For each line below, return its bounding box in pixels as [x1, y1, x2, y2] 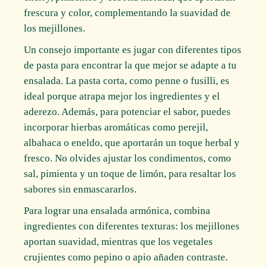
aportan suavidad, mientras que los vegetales [24, 235, 213, 247]
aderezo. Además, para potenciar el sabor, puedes [24, 105, 231, 117]
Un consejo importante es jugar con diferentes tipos [24, 44, 242, 55]
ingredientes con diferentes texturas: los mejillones [24, 220, 240, 232]
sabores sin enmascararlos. [24, 183, 137, 195]
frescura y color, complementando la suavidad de [24, 7, 231, 18]
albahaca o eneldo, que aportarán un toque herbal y [24, 136, 240, 148]
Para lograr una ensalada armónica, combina [24, 204, 211, 216]
